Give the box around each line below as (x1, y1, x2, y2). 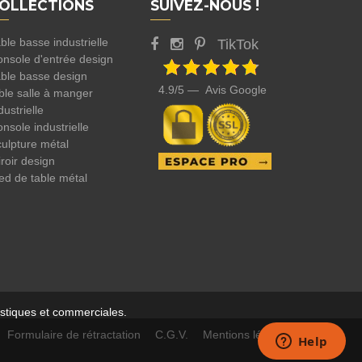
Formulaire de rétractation (7, 328, 141, 342)
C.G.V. (155, 328, 188, 342)
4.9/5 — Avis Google (158, 82, 267, 96)
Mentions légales (203, 328, 289, 342)
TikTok (217, 36, 259, 53)
